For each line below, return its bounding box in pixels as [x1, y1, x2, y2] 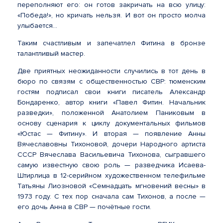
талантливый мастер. [17, 49, 85, 58]
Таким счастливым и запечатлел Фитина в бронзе [17, 39, 206, 47]
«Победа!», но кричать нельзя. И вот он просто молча [17, 11, 206, 19]
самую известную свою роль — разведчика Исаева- [17, 161, 206, 169]
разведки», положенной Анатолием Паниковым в [17, 109, 206, 117]
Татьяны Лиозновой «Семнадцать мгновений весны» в [17, 182, 206, 190]
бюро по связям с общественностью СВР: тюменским [17, 77, 206, 86]
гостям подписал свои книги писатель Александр [17, 88, 206, 96]
